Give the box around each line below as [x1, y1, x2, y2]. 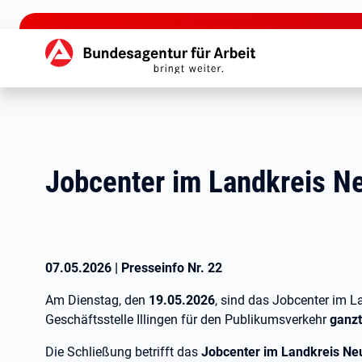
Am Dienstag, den [45, 293, 149, 308]
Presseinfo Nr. [121, 260, 208, 276]
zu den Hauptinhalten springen [3, 5, 178, 20]
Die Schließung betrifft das [45, 344, 201, 360]
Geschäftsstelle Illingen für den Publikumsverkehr [45, 312, 330, 327]
